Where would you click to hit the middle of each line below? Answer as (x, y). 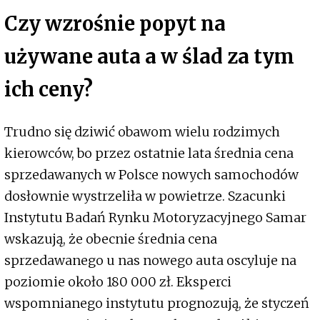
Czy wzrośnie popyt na (115, 23)
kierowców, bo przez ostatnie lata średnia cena (149, 154)
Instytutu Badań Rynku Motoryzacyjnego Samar (155, 218)
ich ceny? (49, 89)
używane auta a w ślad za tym (149, 56)
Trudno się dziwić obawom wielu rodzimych (142, 132)
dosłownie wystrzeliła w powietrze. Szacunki (145, 196)
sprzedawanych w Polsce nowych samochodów (151, 175)
